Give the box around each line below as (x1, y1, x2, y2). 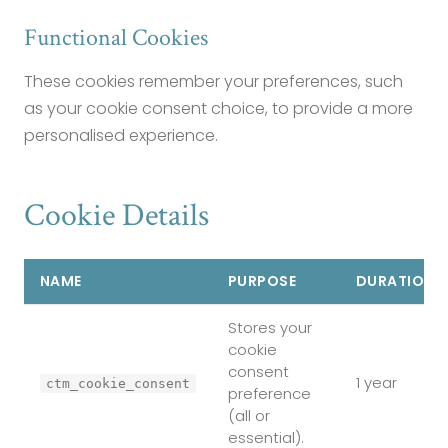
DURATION (356, 271, 435, 291)
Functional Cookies (24, 22, 208, 53)
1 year (356, 372, 397, 393)
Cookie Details (24, 195, 209, 236)
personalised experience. (24, 124, 218, 147)
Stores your (228, 317, 312, 338)
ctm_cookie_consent (46, 376, 190, 391)
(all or (228, 405, 270, 426)
